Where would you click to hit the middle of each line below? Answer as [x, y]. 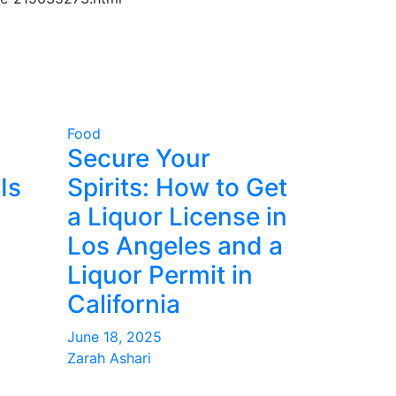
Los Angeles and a [175, 246]
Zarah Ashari [109, 358]
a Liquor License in [177, 217]
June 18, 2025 [114, 337]
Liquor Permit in [160, 275]
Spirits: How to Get [177, 187]
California [124, 304]
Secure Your [139, 158]
